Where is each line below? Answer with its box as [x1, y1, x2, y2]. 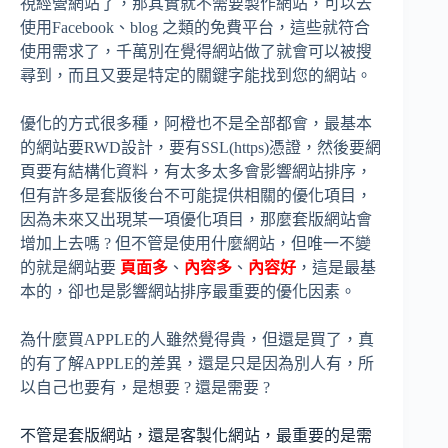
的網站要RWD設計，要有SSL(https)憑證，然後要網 [20, 138, 381, 156]
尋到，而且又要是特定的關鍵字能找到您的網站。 [20, 66, 372, 84]
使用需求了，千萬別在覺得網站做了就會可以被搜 [20, 42, 372, 60]
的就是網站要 [20, 258, 120, 276]
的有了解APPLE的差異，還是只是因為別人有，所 [20, 354, 374, 372]
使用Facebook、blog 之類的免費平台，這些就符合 [20, 18, 370, 36]
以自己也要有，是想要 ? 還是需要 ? [20, 378, 270, 396]
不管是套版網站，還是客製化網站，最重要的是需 [20, 426, 372, 444]
